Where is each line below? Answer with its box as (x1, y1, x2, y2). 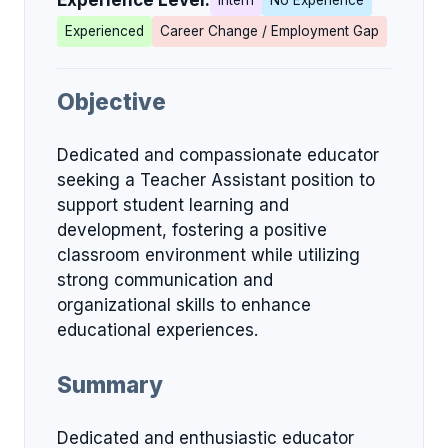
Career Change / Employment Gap (160, 23, 379, 40)
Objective (57, 87, 166, 115)
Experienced (65, 23, 144, 40)
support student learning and (57, 194, 289, 215)
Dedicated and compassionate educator (57, 144, 379, 165)
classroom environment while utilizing (57, 244, 360, 265)
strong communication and (57, 269, 273, 290)
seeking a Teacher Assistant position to (57, 169, 375, 190)
